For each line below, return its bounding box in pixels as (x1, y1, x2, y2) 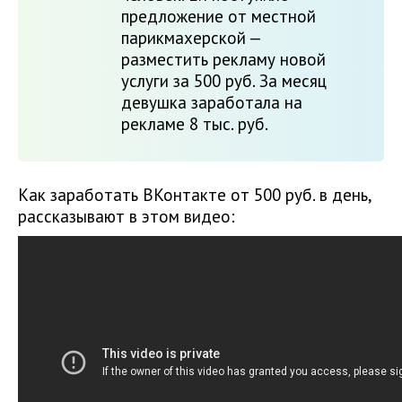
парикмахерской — (121, 27, 260, 49)
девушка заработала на (121, 92, 302, 114)
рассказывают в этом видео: (18, 205, 235, 228)
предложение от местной (121, 5, 316, 28)
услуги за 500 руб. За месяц (121, 70, 327, 92)
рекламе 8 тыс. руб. (121, 113, 268, 135)
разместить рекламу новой (121, 48, 326, 71)
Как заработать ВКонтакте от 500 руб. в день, (18, 184, 371, 206)
